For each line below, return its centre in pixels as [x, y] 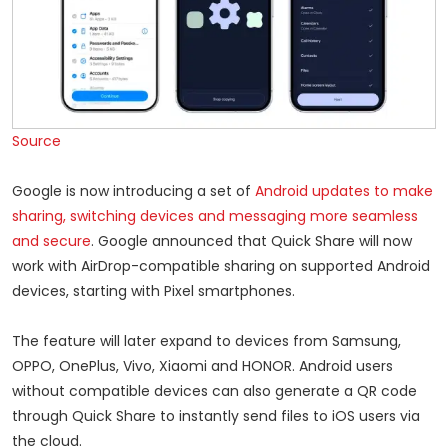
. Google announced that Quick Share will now [251, 241]
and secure [51, 241]
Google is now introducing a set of [133, 191]
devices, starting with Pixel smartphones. [153, 291]
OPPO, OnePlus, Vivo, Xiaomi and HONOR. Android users [202, 366]
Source [36, 141]
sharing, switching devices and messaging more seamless [215, 216]
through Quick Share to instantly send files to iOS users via [216, 416]
